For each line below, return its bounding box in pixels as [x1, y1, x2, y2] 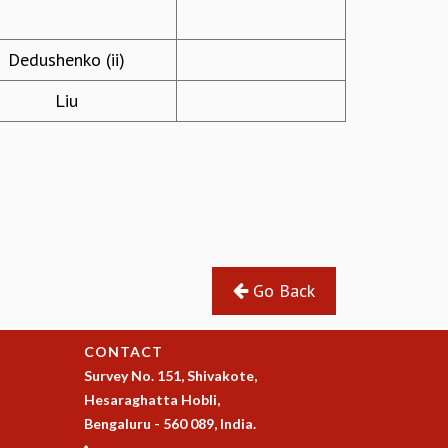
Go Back [248, 279, 315, 303]
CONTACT [83, 343, 163, 361]
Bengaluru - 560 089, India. [83, 415, 256, 433]
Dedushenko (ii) [8, 48, 125, 72]
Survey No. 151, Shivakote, [83, 367, 257, 385]
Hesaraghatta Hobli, [83, 391, 220, 409]
